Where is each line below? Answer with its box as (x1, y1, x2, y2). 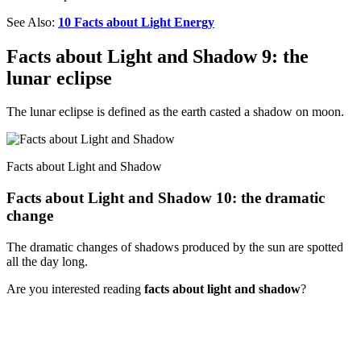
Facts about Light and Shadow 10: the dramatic (6, 189, 325, 207)
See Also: (6, 15, 58, 29)
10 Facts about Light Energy (58, 15, 214, 29)
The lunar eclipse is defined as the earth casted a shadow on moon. (6, 105, 344, 119)
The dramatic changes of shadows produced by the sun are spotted (6, 239, 343, 254)
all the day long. (6, 254, 88, 268)
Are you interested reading (6, 281, 144, 296)
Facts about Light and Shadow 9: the (6, 45, 309, 67)
